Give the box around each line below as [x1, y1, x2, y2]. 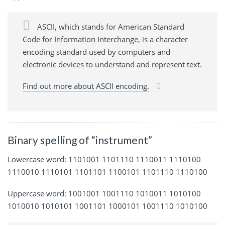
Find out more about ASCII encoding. [23, 81, 149, 91]
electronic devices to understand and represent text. [23, 59, 202, 70]
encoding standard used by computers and [23, 47, 170, 57]
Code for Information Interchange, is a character [23, 34, 188, 45]
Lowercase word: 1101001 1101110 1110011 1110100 [8, 154, 201, 164]
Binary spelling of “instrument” [8, 134, 152, 147]
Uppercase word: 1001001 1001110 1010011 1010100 [8, 188, 201, 198]
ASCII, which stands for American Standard [35, 22, 184, 32]
